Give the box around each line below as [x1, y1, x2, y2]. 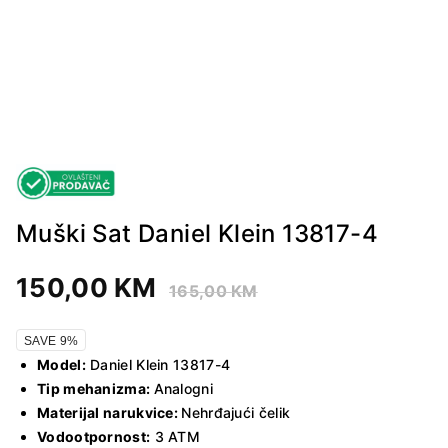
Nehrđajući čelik [181, 403, 291, 421]
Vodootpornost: [37, 427, 151, 445]
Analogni [153, 379, 213, 397]
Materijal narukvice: [37, 403, 182, 421]
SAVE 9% [24, 333, 79, 348]
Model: [37, 355, 86, 373]
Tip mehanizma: [37, 379, 154, 397]
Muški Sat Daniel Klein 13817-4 [16, 218, 378, 248]
